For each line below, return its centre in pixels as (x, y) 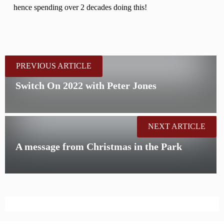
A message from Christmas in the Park (99, 146)
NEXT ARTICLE (177, 126)
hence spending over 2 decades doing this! (80, 8)
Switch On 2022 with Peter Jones (86, 86)
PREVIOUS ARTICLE (54, 66)
